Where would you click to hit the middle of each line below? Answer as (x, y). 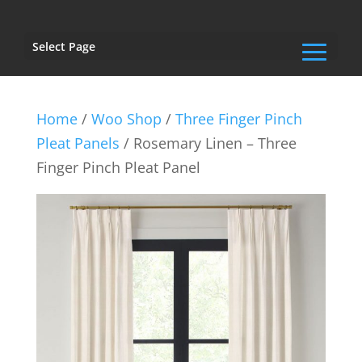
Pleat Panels (78, 143)
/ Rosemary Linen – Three (208, 143)
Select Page (64, 46)
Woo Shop (126, 119)
